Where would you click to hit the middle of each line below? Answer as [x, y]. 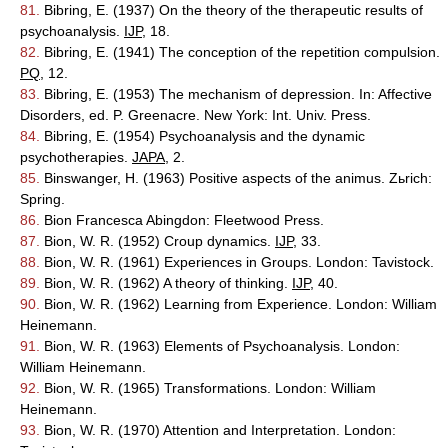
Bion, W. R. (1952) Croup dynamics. [157, 241]
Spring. [42, 199]
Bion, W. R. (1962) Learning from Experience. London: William [238, 304]
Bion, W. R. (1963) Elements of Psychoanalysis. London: [220, 346]
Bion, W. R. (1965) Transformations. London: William [208, 388]
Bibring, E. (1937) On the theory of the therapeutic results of [231, 10]
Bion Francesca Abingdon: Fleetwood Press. [182, 220]
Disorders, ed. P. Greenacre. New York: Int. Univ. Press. [195, 115]
